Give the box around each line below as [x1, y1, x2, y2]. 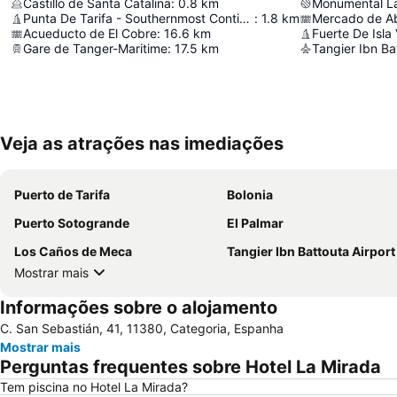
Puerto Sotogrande [14, 215, 129, 230]
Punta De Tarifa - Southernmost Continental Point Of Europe [239, 11, 250, 26]
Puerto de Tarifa [14, 187, 110, 202]
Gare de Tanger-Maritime [23, 41, 167, 56]
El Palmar [227, 215, 284, 230]
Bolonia [227, 187, 273, 202]
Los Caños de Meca [14, 244, 132, 259]
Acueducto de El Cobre [23, 26, 157, 41]
